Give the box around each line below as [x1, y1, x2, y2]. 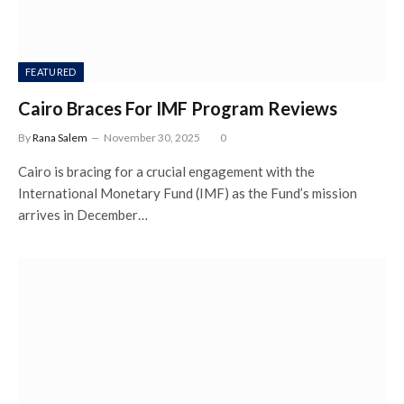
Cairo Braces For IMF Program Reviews [18, 97, 337, 119]
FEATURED [25, 66, 77, 78]
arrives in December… [18, 207, 148, 223]
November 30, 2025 [104, 131, 200, 144]
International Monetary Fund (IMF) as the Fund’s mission [18, 185, 357, 201]
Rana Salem [32, 131, 87, 144]
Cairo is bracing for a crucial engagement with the [18, 163, 315, 179]
